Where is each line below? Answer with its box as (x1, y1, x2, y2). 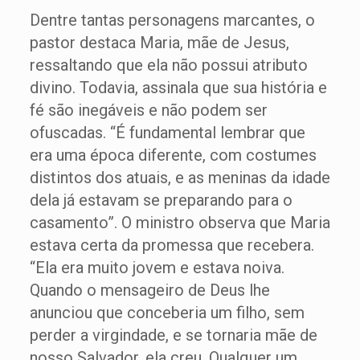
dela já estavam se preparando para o (29, 190, 292, 210)
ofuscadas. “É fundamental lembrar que (29, 123, 305, 142)
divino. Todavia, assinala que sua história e (29, 78, 327, 97)
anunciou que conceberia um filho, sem (29, 303, 305, 322)
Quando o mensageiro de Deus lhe (29, 280, 270, 300)
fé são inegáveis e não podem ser (29, 100, 268, 120)
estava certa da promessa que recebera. (29, 235, 314, 255)
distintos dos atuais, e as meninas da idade (29, 168, 330, 187)
